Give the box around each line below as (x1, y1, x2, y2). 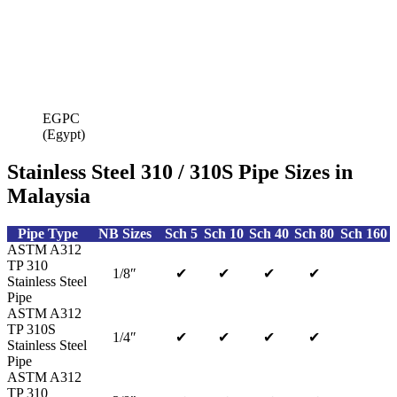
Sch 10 (203, 225, 244, 241)
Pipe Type (17, 225, 78, 241)
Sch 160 (339, 225, 387, 241)
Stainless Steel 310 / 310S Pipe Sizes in (7, 160, 353, 183)
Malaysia (7, 183, 90, 207)
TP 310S (7, 321, 56, 337)
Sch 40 (249, 225, 289, 241)
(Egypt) (43, 126, 85, 142)
